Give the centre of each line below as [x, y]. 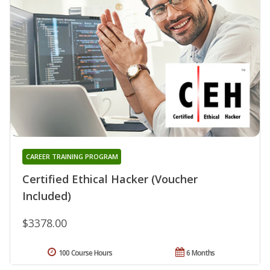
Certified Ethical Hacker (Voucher [110, 179]
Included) [47, 196]
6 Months [201, 253]
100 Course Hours [85, 253]
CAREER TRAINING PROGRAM [72, 157]
